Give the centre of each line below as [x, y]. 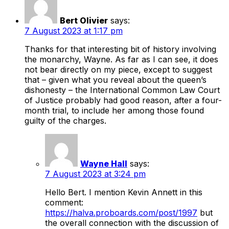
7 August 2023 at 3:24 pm [95, 174]
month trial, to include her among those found [114, 110]
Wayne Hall [104, 163]
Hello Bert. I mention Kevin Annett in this [124, 192]
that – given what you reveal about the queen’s [116, 79]
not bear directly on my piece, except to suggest [118, 69]
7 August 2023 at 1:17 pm [74, 30]
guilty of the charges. [65, 120]
